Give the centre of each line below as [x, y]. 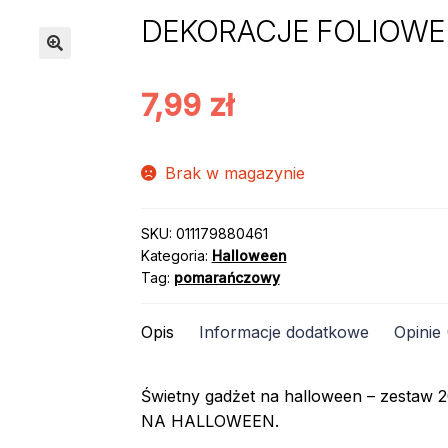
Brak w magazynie [235, 172]
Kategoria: [176, 256]
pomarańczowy [226, 278]
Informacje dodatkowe [283, 332]
